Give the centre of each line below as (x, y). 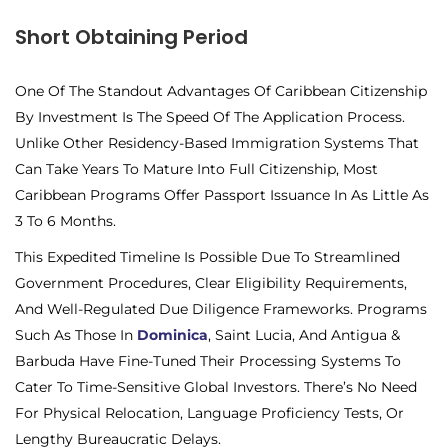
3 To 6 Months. (65, 220)
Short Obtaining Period (131, 36)
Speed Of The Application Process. (285, 116)
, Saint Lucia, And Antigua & (304, 334)
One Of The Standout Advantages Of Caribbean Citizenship (221, 90)
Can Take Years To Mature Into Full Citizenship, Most (196, 168)
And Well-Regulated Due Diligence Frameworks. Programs (221, 308)
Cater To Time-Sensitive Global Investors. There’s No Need (216, 386)
